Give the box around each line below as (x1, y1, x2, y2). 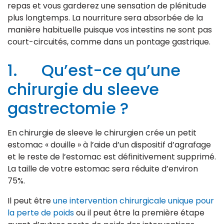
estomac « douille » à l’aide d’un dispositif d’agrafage (7, 139, 211, 151)
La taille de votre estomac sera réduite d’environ (7, 163, 198, 175)
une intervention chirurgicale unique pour (53, 195, 214, 207)
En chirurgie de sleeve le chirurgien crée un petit (7, 127, 196, 139)
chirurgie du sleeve (7, 78, 159, 101)
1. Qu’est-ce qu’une (7, 59, 180, 82)
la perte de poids (7, 207, 74, 219)
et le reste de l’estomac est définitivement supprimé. (7, 151, 216, 163)
